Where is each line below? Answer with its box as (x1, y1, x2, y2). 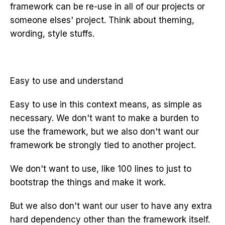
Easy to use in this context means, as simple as (10, 99, 202, 109)
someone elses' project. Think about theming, (10, 15, 194, 25)
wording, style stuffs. (10, 29, 94, 39)
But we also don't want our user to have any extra (10, 201, 212, 211)
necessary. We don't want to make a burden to (10, 113, 199, 123)
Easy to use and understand (10, 76, 123, 86)
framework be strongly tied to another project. (10, 140, 196, 150)
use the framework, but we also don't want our (10, 127, 199, 137)
